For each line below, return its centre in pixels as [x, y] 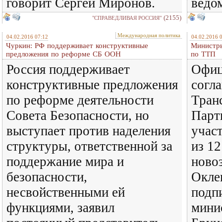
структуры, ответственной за [89, 146]
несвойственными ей [66, 192]
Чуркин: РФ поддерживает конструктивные [77, 46]
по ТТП [203, 54]
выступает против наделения [88, 131]
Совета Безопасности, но [78, 115]
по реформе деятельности [80, 100]
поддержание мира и [65, 162]
